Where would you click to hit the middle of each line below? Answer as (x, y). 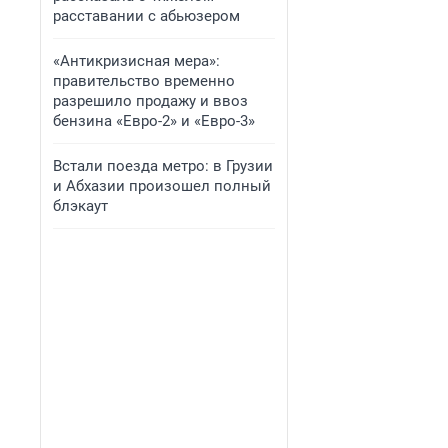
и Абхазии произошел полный (162, 186)
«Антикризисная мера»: (136, 61)
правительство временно (144, 81)
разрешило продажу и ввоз (150, 101)
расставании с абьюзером (146, 16)
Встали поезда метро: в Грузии (163, 166)
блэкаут (80, 206)
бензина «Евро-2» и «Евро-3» (154, 121)
